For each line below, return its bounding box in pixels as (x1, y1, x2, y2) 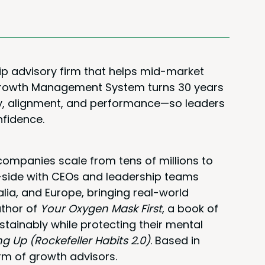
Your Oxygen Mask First (40, 201, 162, 216)
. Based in (150, 233, 200, 248)
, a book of (162, 201, 218, 216)
